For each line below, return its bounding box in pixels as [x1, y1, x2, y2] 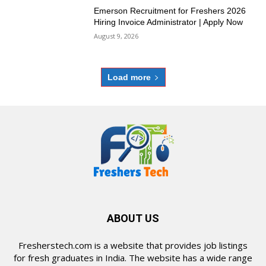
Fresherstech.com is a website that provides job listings [18, 239, 248, 252]
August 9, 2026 [94, 31, 139, 40]
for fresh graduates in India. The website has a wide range [14, 252, 252, 264]
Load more [107, 72, 151, 83]
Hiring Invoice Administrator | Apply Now [94, 17, 243, 27]
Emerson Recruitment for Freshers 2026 [94, 5, 246, 15]
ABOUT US [107, 212, 159, 225]
